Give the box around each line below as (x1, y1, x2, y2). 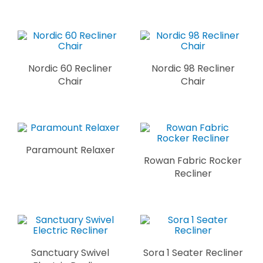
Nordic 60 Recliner (28, 61, 112, 75)
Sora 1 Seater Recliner (143, 245, 243, 259)
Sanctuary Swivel (31, 245, 109, 259)
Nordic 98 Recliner (151, 61, 235, 75)
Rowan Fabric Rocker (144, 153, 242, 167)
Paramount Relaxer (25, 143, 115, 157)
